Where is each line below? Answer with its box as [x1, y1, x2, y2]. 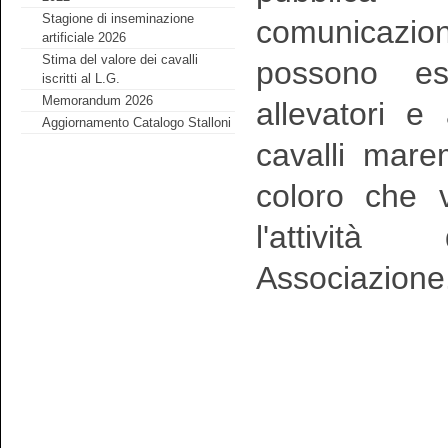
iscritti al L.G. [42, 71, 121, 87]
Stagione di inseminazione [42, 11, 195, 27]
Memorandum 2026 [42, 93, 154, 109]
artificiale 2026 [42, 30, 127, 46]
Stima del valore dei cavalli [42, 52, 199, 68]
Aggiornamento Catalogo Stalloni [42, 115, 232, 131]
